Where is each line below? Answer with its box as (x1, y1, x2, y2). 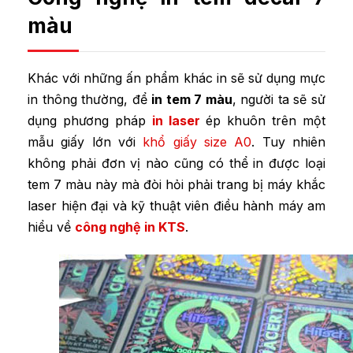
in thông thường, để (28, 91, 152, 108)
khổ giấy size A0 (143, 134, 252, 150)
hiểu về (28, 219, 75, 236)
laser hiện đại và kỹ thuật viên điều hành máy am (28, 198, 325, 214)
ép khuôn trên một (199, 113, 325, 129)
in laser (151, 113, 200, 129)
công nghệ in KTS (75, 219, 185, 236)
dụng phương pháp (28, 113, 152, 129)
